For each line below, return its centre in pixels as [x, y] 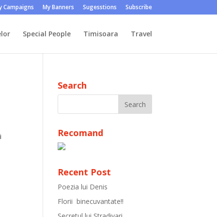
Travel [141, 34]
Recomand [81, 133]
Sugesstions [100, 7]
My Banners [58, 7]
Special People [46, 34]
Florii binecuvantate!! [91, 201]
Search [72, 85]
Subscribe [139, 7]
